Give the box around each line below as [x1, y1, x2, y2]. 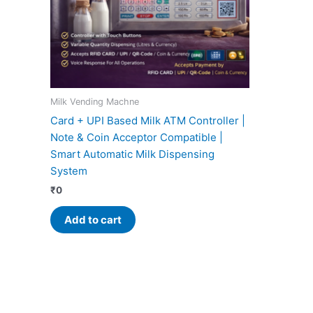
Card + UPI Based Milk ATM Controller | [50, 113, 245, 127]
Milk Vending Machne [50, 96, 139, 108]
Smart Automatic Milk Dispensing [50, 147, 214, 161]
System [50, 163, 87, 177]
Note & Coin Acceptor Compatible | [50, 130, 223, 144]
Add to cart [64, 213, 122, 227]
